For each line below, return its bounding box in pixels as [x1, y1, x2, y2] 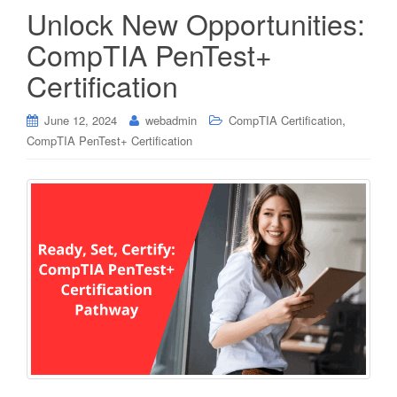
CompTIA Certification [229, 111, 342, 128]
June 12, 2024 [44, 111, 117, 128]
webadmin [145, 111, 197, 128]
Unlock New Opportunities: [27, 2, 365, 43]
